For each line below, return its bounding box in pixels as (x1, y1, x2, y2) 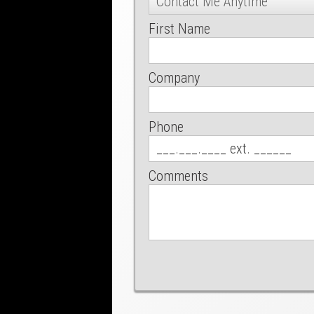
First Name (149, 20, 211, 38)
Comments (149, 168, 209, 185)
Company (149, 69, 200, 87)
